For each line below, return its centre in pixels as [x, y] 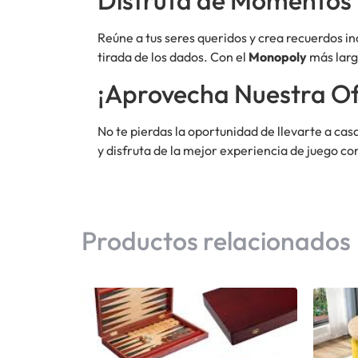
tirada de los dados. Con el [173, 57]
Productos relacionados [216, 240]
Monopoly [278, 57]
